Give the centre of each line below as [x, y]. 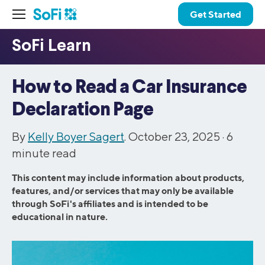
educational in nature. [60, 216]
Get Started [216, 14]
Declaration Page [83, 110]
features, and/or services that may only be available [123, 190]
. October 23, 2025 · [175, 136]
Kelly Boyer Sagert [76, 136]
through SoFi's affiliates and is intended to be [110, 203]
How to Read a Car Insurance [129, 88]
